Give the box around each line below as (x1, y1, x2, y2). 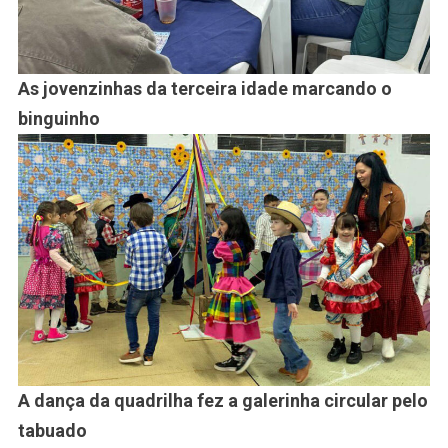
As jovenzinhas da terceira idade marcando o (17, 77, 392, 99)
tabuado (17, 419, 87, 441)
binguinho (17, 107, 100, 129)
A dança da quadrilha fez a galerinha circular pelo (17, 389, 428, 411)
